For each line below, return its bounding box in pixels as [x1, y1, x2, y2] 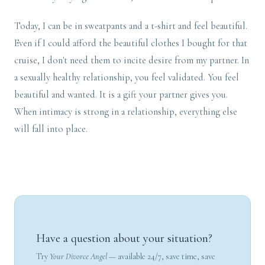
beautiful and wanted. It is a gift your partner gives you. [14, 89, 228, 101]
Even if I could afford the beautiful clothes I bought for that [14, 37, 247, 50]
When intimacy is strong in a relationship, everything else [14, 106, 237, 118]
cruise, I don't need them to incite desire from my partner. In [14, 54, 249, 67]
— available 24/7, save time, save [107, 251, 215, 262]
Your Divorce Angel [50, 251, 107, 262]
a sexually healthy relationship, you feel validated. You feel [14, 72, 239, 84]
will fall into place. [14, 123, 88, 135]
